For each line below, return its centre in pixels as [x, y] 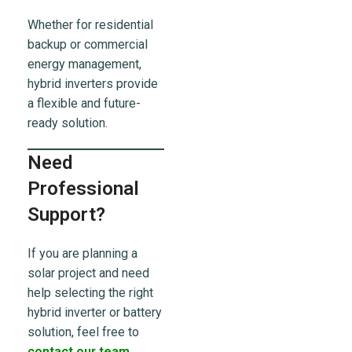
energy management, [84, 64]
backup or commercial [88, 45]
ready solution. [68, 123]
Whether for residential [90, 25]
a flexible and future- [84, 104]
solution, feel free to [83, 332]
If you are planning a [82, 254]
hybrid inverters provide [93, 84]
